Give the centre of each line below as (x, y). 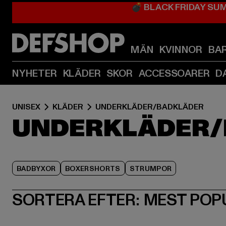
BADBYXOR (36, 169)
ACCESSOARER (174, 74)
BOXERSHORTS (93, 169)
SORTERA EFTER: (76, 200)
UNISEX (26, 107)
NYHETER (35, 74)
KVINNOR (181, 50)
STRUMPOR (151, 169)
